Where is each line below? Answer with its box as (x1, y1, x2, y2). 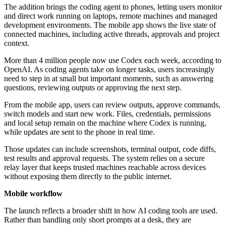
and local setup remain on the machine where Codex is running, (4, 119, 206, 128)
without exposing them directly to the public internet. (4, 172, 172, 181)
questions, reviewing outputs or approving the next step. (4, 83, 182, 92)
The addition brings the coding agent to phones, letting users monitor (4, 3, 222, 12)
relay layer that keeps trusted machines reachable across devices (4, 163, 206, 172)
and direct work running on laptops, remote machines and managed (4, 12, 217, 21)
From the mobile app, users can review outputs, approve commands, (4, 100, 220, 109)
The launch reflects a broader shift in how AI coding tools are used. (4, 206, 217, 215)
